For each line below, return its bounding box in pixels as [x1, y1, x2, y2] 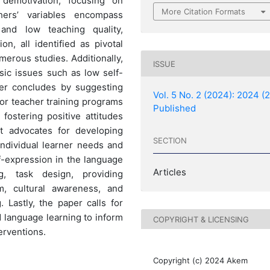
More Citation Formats [162, 7, 246, 17]
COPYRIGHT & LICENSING [153, 214, 250, 224]
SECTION [153, 135, 187, 145]
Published [153, 102, 196, 115]
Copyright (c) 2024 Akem [153, 256, 248, 266]
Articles [153, 166, 187, 178]
